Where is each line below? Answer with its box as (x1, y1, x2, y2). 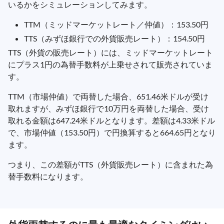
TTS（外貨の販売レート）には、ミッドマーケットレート (8, 47, 213, 57)
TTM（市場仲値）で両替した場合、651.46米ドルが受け (8, 91, 208, 101)
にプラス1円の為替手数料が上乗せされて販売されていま (8, 59, 212, 69)
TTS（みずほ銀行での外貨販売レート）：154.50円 (24, 33, 205, 43)
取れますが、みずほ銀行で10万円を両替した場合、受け (8, 103, 209, 113)
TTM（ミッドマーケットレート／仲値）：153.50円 (24, 19, 208, 29)
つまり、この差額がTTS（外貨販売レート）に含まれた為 (8, 159, 213, 169)
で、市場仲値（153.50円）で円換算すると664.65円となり (8, 127, 216, 137)
